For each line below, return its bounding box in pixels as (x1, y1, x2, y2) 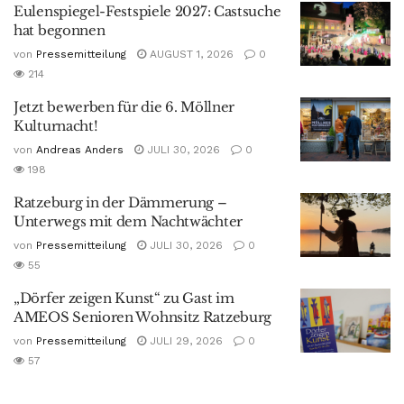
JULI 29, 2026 (146, 334, 223, 347)
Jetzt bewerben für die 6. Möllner (14, 97, 235, 115)
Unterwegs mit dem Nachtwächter (14, 212, 243, 230)
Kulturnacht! (14, 116, 98, 134)
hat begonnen (14, 21, 106, 39)
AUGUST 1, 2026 (146, 47, 234, 60)
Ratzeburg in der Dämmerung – (14, 193, 227, 211)
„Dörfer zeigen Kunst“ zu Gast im (14, 289, 234, 307)
